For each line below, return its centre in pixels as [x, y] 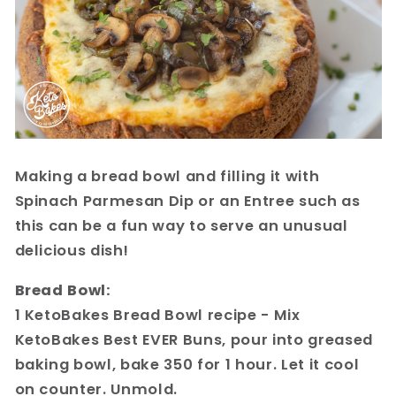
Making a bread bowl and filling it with [167, 177]
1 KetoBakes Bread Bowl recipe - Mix [157, 315]
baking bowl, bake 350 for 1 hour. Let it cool [187, 364]
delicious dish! [72, 251]
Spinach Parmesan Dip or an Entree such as [187, 202]
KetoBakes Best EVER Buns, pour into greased [194, 339]
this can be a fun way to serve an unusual [181, 226]
